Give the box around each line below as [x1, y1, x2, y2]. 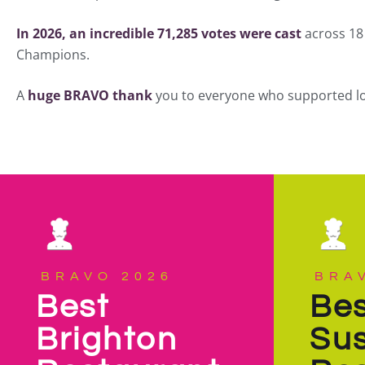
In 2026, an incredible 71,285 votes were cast [16, 24, 301, 42]
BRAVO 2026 [41, 269, 174, 283]
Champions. [16, 45, 90, 64]
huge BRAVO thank [28, 86, 152, 104]
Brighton [36, 322, 178, 356]
